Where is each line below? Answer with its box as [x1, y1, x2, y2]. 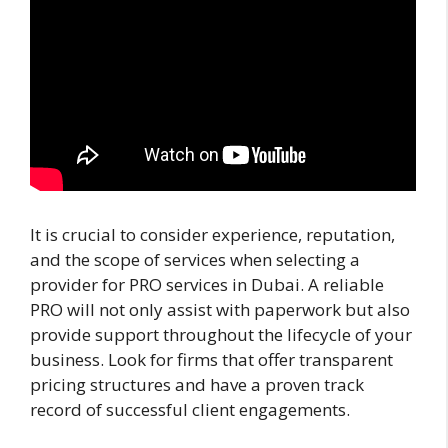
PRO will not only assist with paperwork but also [30, 298, 410, 322]
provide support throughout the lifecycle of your [30, 323, 412, 347]
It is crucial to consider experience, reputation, [30, 223, 395, 247]
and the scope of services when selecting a [30, 248, 360, 272]
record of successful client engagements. [30, 398, 350, 422]
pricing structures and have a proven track [30, 373, 364, 397]
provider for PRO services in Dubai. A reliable [30, 273, 384, 297]
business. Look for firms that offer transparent [30, 348, 393, 372]
